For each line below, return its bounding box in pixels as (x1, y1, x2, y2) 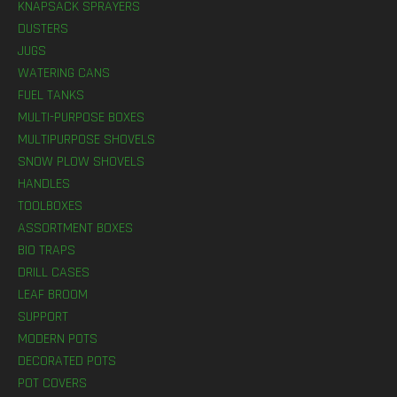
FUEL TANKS (18, 86, 84, 105)
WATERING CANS (18, 64, 110, 82)
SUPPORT (18, 307, 68, 326)
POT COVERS (18, 374, 87, 393)
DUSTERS (18, 19, 68, 38)
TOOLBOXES (18, 197, 82, 215)
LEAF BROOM (18, 285, 88, 304)
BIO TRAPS (18, 241, 75, 260)
